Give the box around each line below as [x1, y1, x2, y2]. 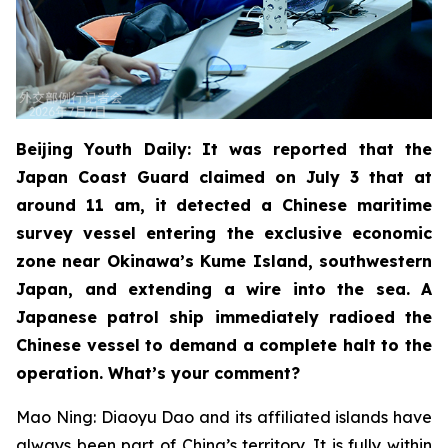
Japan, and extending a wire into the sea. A [16, 278, 432, 299]
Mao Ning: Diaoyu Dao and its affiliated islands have [16, 406, 432, 427]
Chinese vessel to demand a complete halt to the [16, 334, 432, 355]
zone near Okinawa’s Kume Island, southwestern [16, 250, 432, 271]
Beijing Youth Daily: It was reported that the [16, 138, 432, 159]
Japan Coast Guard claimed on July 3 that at [16, 166, 432, 187]
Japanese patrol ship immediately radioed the [16, 306, 432, 327]
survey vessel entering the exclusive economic [16, 222, 432, 243]
